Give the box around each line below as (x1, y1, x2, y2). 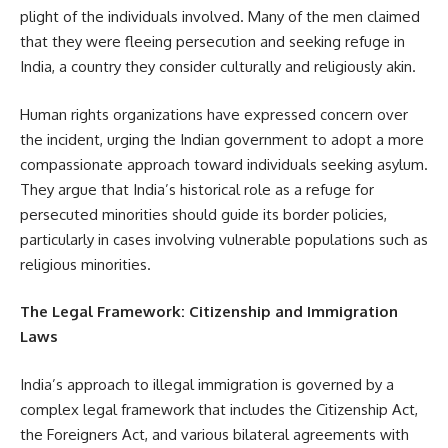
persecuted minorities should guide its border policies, (20, 204, 387, 224)
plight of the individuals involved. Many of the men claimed (20, 7, 420, 27)
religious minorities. (20, 254, 151, 274)
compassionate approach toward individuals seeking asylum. (20, 154, 428, 174)
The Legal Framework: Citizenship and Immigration (20, 302, 398, 322)
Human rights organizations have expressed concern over (20, 104, 408, 124)
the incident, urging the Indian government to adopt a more (20, 129, 424, 149)
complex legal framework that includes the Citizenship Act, (20, 399, 418, 419)
